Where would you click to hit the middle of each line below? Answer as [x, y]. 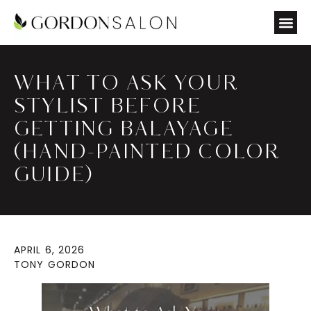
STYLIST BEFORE [108, 107]
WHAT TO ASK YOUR [126, 84]
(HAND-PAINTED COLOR [148, 153]
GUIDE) [54, 176]
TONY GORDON [55, 264]
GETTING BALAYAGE [124, 130]
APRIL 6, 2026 [50, 250]
